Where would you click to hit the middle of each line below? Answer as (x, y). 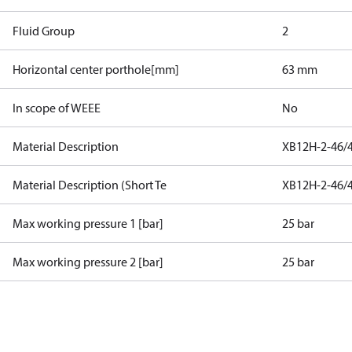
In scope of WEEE (57, 108)
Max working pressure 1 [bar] (88, 223)
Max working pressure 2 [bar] (88, 262)
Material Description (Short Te (90, 185)
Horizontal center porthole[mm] (96, 69)
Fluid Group (44, 31)
